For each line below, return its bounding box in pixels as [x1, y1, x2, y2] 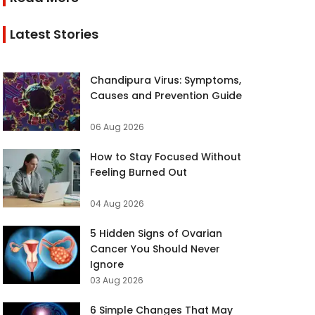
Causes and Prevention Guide [90, 89, 243, 103]
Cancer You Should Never [90, 242, 221, 256]
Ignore [90, 257, 124, 271]
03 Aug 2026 [90, 274, 144, 286]
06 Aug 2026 [90, 121, 145, 133]
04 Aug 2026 [90, 198, 145, 210]
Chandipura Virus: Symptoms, [90, 73, 242, 87]
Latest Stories [10, 25, 99, 43]
